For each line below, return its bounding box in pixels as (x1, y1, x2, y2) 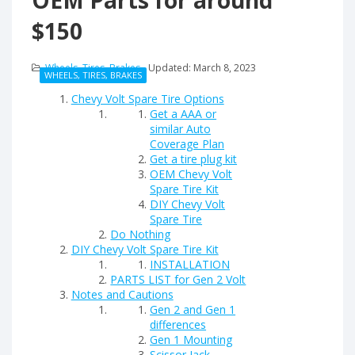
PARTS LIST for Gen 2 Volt (110, 271, 246, 287)
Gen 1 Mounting (150, 331, 233, 347)
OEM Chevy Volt (150, 166, 233, 181)
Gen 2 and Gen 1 (150, 301, 236, 317)
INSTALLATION (150, 256, 231, 272)
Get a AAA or (150, 105, 217, 121)
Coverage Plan (150, 136, 225, 151)
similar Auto (150, 120, 212, 136)
